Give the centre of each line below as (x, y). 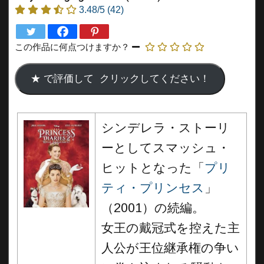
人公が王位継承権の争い (170, 248)
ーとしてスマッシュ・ (166, 148)
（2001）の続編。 (153, 208)
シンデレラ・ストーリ (166, 128)
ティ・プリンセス (153, 188)
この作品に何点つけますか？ (72, 47)
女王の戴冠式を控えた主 (171, 228)
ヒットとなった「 (153, 168)
